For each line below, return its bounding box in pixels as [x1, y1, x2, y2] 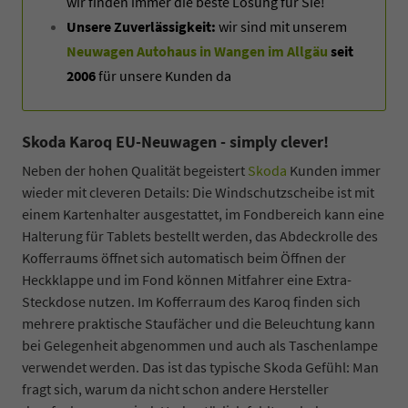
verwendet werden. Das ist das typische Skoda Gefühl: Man [22, 357, 379, 376]
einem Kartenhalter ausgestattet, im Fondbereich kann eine [22, 204, 384, 223]
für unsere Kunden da [96, 66, 231, 85]
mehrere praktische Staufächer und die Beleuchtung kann [22, 313, 375, 332]
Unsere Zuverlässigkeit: [66, 16, 216, 36]
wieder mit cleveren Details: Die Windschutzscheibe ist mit [22, 182, 374, 201]
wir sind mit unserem [216, 16, 347, 36]
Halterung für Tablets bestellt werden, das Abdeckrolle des [22, 226, 378, 245]
